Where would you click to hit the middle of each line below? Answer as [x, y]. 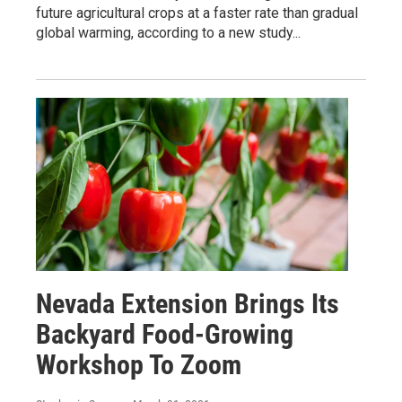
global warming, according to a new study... [168, 32]
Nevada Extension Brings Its [188, 304]
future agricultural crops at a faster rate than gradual [197, 13]
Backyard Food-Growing [165, 335]
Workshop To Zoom [139, 365]
